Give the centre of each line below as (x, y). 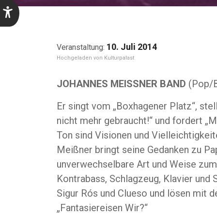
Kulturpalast (119, 58)
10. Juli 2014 (132, 47)
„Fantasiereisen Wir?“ (102, 208)
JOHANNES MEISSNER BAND (123, 84)
